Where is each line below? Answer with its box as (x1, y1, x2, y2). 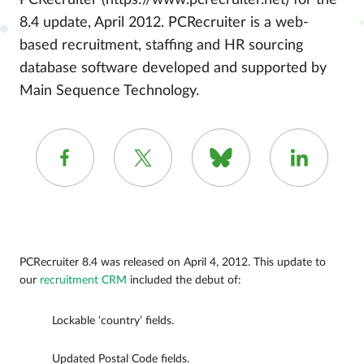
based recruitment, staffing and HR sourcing (19, 38, 303, 53)
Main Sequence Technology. (19, 84, 199, 98)
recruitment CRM (40, 275, 127, 286)
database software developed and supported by (19, 61, 327, 76)
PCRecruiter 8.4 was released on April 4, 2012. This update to (19, 257, 326, 268)
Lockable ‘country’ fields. (52, 315, 174, 327)
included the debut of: (127, 275, 241, 286)
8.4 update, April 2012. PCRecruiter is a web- (19, 15, 309, 30)
